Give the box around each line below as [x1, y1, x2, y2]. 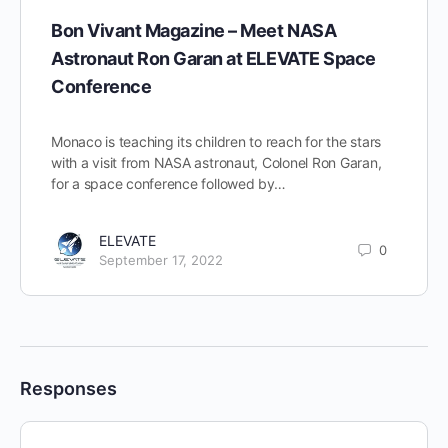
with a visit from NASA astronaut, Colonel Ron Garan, [51, 154, 382, 172]
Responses [20, 378, 117, 400]
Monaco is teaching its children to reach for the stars [51, 133, 382, 151]
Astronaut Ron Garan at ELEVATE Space [51, 48, 376, 70]
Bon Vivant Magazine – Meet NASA [51, 20, 337, 42]
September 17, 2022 [99, 252, 223, 269]
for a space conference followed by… [51, 175, 286, 193]
